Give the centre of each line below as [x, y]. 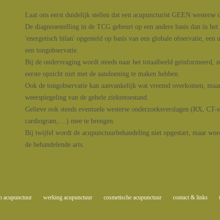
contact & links [190, 197]
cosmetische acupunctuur [132, 197]
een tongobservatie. [52, 50]
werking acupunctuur [68, 197]
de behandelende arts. [55, 145]
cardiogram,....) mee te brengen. [70, 121]
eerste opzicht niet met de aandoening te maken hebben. [102, 74]
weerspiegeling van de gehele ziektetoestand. [87, 97]
